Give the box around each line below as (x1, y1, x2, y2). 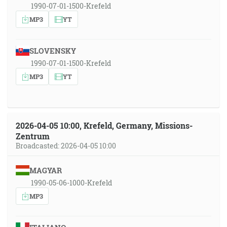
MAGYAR (29, 165, 62, 175)
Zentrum (16, 131, 50, 141)
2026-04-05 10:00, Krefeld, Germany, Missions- (16, 120, 193, 131)
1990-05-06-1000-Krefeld (31, 178, 112, 187)
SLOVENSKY (29, 46, 76, 56)
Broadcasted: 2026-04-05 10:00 (16, 141, 116, 150)
